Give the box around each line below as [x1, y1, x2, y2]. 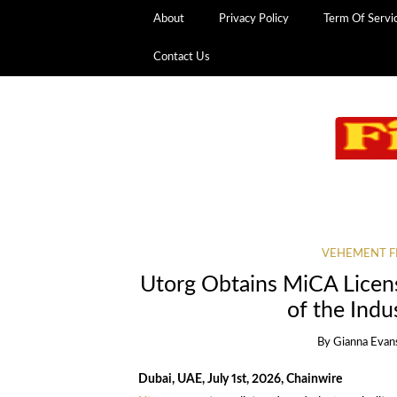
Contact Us [153, 51, 211, 63]
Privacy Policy [219, 12, 290, 25]
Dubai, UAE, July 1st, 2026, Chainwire [137, 372, 342, 385]
